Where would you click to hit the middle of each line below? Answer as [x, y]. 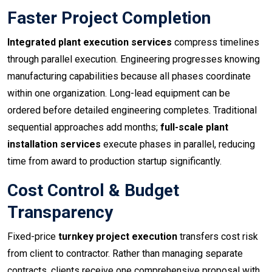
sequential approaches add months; [84, 127]
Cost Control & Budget [93, 191]
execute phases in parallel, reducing [178, 144]
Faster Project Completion [109, 18]
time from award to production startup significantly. [114, 161]
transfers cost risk [218, 237]
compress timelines [216, 42]
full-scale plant [194, 127]
